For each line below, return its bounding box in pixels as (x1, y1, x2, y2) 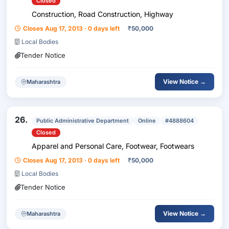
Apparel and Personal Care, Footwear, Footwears (32, 142, 194, 150)
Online (138, 117, 156, 124)
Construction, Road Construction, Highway (32, 10, 173, 18)
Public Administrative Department (36, 117, 129, 124)
